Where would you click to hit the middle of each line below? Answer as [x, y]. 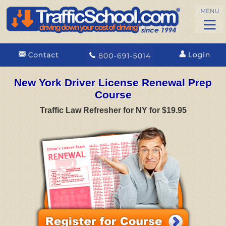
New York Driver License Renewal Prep [113, 82]
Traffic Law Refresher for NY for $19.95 [113, 110]
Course [113, 95]
